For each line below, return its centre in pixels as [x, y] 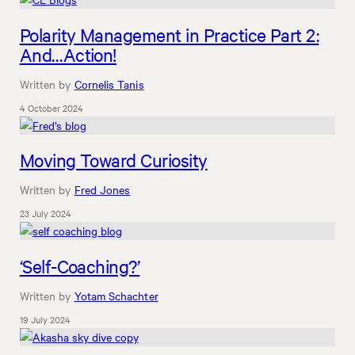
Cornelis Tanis [109, 84]
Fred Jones [102, 190]
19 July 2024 [45, 319]
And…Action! [68, 54]
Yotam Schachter [116, 295]
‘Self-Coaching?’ [80, 265]
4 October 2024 [51, 107]
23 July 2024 [45, 214]
